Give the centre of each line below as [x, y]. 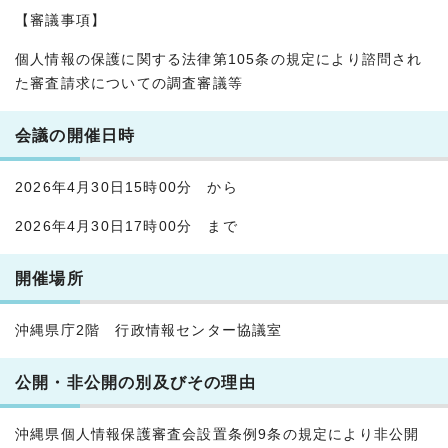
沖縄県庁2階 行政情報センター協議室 [149, 331]
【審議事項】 [61, 21]
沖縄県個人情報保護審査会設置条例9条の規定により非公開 [217, 435]
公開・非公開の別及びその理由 [135, 382]
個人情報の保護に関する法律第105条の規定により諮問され [219, 60]
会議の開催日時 [75, 135]
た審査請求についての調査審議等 [129, 84]
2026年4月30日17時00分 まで [126, 227]
